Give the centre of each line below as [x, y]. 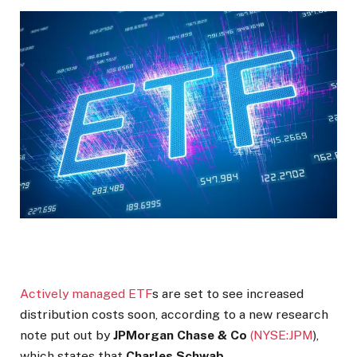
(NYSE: [269, 335]
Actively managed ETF [86, 294]
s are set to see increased [228, 294]
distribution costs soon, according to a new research [174, 315]
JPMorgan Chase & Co [180, 335]
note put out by [67, 335]
